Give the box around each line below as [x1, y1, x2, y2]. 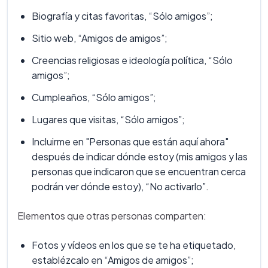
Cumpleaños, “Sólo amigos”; [32, 91, 156, 104]
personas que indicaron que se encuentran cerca [32, 165, 246, 178]
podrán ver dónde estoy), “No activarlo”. [32, 180, 209, 193]
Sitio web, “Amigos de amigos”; [32, 32, 167, 45]
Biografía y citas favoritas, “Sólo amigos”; [32, 10, 213, 23]
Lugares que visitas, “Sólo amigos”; [32, 113, 185, 126]
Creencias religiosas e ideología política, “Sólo [32, 54, 233, 67]
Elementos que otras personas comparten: [17, 209, 206, 223]
